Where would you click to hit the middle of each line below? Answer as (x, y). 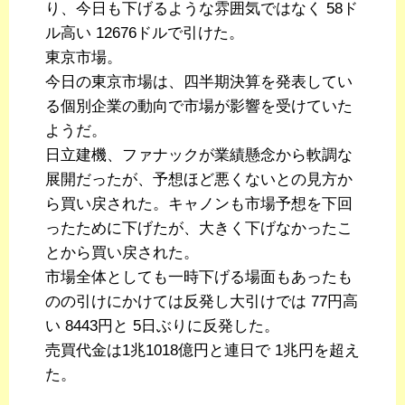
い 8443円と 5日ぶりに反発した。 (162, 326)
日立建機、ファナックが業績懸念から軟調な (199, 155)
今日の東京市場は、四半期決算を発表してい (199, 82)
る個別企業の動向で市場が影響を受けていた (199, 107)
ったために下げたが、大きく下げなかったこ (199, 229)
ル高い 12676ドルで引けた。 (145, 33)
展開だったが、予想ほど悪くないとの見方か (199, 180)
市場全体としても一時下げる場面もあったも (199, 278)
